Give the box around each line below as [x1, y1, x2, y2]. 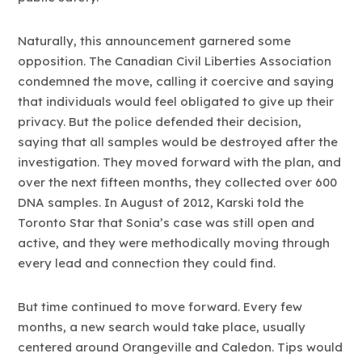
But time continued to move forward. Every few [18, 299, 303, 315]
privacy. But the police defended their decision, [18, 114, 302, 130]
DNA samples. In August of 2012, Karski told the [18, 195, 305, 211]
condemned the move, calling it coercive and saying [18, 74, 335, 90]
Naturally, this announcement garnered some [18, 33, 292, 49]
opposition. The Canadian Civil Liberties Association [18, 53, 332, 69]
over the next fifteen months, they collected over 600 [18, 175, 338, 191]
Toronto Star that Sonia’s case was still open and [18, 215, 315, 231]
